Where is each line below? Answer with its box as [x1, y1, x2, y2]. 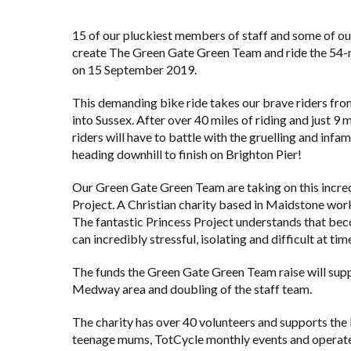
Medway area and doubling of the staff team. [72, 281, 312, 296]
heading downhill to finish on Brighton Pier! [72, 147, 302, 161]
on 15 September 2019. [72, 62, 197, 77]
